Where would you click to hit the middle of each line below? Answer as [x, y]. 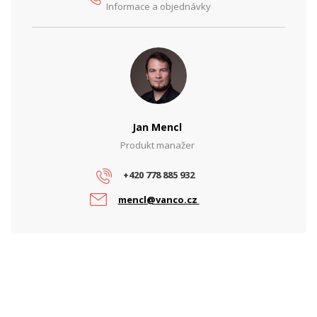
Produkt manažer [158, 145]
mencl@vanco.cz [158, 200]
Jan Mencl [158, 127]
